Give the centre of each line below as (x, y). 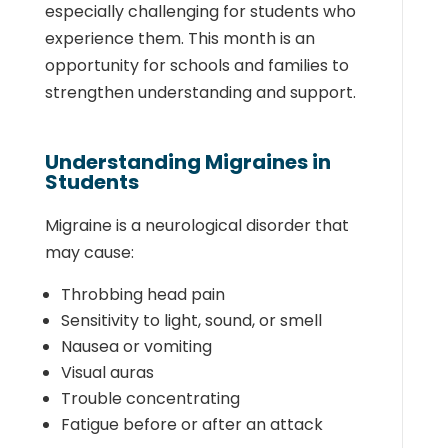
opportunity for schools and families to (196, 65)
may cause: (89, 252)
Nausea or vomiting (136, 346)
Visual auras (107, 372)
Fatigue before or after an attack (191, 424)
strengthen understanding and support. (200, 92)
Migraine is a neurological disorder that (196, 225)
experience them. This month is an (179, 38)
